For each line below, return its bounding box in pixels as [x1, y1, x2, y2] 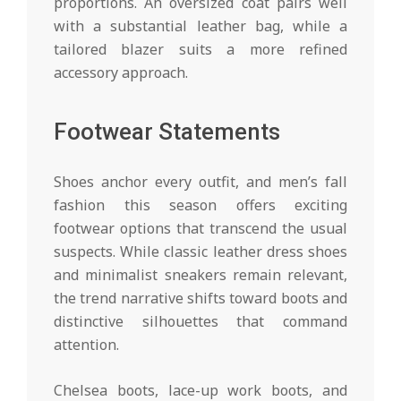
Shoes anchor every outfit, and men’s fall [54, 172, 347, 192]
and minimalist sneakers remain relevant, [54, 265, 347, 286]
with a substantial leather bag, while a [54, 16, 347, 37]
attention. [54, 335, 119, 355]
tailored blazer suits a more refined [54, 39, 347, 60]
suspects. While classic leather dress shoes [54, 242, 347, 262]
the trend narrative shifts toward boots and [54, 288, 347, 309]
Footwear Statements [54, 118, 280, 146]
